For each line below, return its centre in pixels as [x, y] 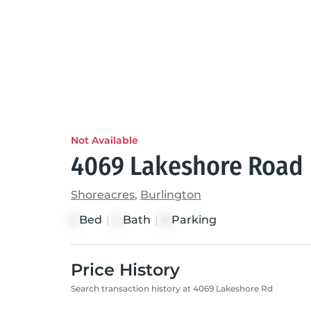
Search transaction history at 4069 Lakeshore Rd [172, 288]
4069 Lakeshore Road [187, 166]
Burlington [171, 195]
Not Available [104, 140]
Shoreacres [103, 195]
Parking [193, 220]
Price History [125, 270]
